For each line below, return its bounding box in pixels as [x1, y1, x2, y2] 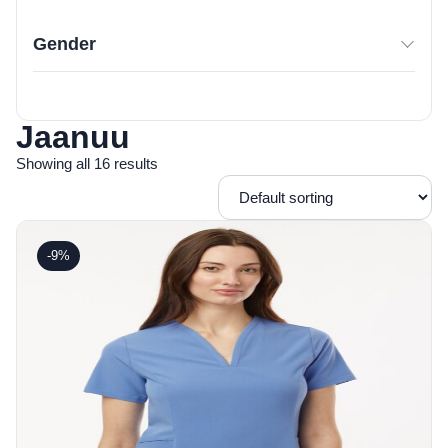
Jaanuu [16, 119, 130, 155]
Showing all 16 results [16, 155, 158, 172]
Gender [33, 34, 96, 54]
